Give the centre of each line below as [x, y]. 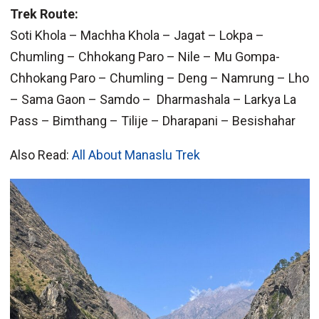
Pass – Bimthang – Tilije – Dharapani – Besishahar [152, 121]
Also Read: [41, 155]
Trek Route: [44, 14]
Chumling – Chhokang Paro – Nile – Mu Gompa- [145, 57]
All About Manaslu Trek [136, 155]
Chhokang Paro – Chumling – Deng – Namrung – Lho [159, 78]
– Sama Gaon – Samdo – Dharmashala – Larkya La [153, 100]
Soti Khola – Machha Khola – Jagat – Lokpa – [137, 36]
